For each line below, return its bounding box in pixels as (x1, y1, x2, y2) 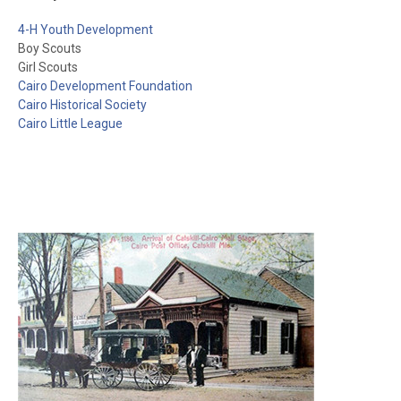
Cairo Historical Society (18, 98, 147, 113)
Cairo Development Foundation (18, 79, 192, 94)
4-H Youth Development (18, 22, 153, 38)
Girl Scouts (18, 60, 78, 75)
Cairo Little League (18, 116, 123, 132)
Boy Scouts (18, 41, 81, 56)
